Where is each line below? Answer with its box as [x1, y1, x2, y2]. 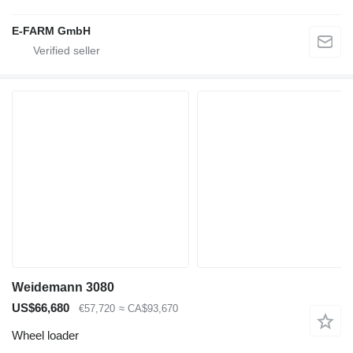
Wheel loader [12, 328, 79, 342]
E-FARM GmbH [12, 24, 91, 38]
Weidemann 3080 [12, 281, 114, 295]
